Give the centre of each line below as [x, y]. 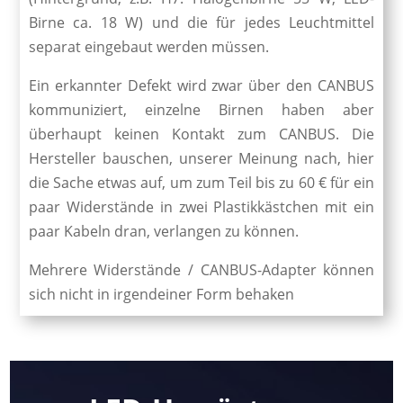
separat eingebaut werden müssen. [148, 46]
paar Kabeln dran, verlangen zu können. [163, 231]
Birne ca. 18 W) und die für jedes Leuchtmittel [201, 22]
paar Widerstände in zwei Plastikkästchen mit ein [201, 206]
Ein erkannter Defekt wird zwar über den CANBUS [201, 85]
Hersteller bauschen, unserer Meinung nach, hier [201, 158]
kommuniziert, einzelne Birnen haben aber [201, 109]
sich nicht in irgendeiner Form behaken [161, 294]
